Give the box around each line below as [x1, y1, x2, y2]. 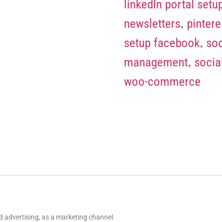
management [124, 55, 188, 70]
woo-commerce [124, 74, 201, 89]
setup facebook [124, 36, 200, 51]
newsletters [124, 16, 180, 31]
